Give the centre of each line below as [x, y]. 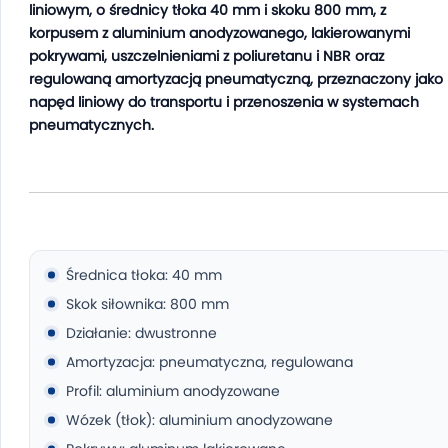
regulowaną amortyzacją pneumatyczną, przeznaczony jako [236, 79]
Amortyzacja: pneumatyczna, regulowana [209, 362]
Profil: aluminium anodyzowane [173, 391]
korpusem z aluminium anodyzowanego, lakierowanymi [219, 33]
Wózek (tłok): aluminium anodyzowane [199, 420]
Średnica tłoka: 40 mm [144, 275]
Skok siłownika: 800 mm [147, 304]
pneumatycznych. [91, 125]
